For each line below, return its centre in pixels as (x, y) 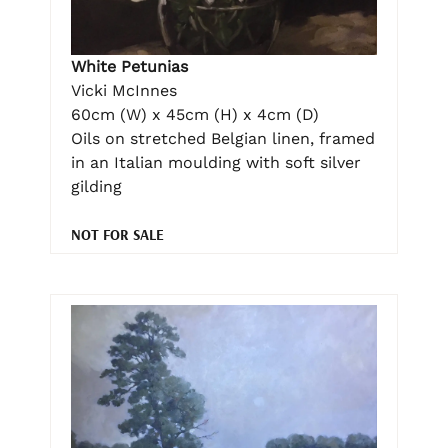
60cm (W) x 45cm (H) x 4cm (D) (195, 114)
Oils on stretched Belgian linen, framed (223, 138)
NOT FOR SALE (117, 234)
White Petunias (129, 66)
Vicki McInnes (124, 90)
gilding (96, 186)
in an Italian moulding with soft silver (216, 162)
